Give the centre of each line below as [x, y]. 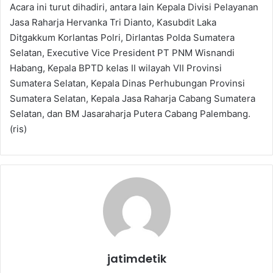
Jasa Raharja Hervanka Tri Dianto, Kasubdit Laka [113, 22]
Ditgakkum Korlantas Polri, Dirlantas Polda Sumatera [122, 37]
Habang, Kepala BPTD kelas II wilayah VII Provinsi [116, 68]
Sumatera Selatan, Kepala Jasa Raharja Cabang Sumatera [133, 98]
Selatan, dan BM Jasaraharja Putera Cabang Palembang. [130, 113]
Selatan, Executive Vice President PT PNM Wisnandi [122, 52]
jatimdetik [136, 258]
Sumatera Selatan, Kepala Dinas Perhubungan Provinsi [127, 83]
